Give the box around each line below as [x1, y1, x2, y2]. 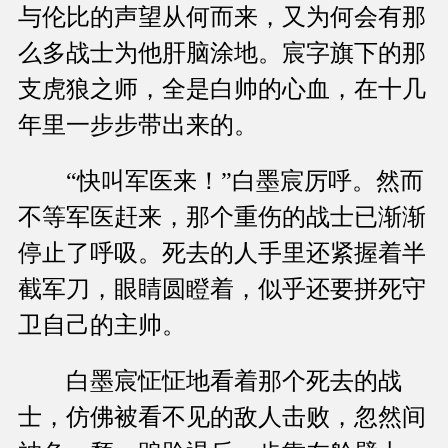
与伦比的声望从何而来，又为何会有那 [18, 4, 426, 31]
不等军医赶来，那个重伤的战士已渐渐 [18, 204, 426, 231]
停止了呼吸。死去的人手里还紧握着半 [18, 240, 426, 267]
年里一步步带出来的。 [18, 112, 258, 139]
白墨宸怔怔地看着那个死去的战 [18, 368, 402, 395]
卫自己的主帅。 [18, 312, 186, 339]
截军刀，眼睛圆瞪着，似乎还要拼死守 [18, 276, 426, 303]
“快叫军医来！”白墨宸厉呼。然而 [18, 168, 424, 195]
